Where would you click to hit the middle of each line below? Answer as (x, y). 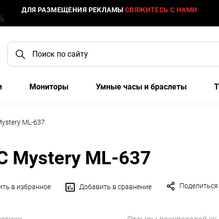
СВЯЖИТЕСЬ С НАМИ (161, 10)
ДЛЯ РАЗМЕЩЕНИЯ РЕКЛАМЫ (73, 10)
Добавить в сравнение (115, 186)
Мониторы (49, 87)
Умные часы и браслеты (142, 87)
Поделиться (199, 186)
